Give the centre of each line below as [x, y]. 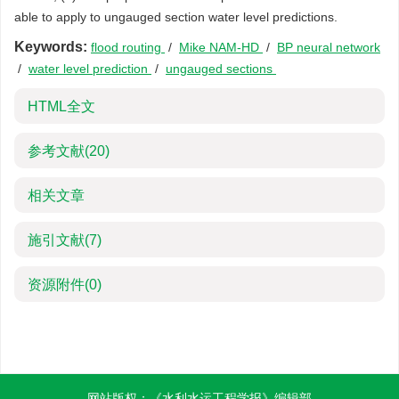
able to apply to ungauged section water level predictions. [176, 17]
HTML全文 [61, 106]
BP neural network [329, 47]
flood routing [128, 47]
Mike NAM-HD [221, 47]
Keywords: [51, 47]
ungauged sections [221, 69]
